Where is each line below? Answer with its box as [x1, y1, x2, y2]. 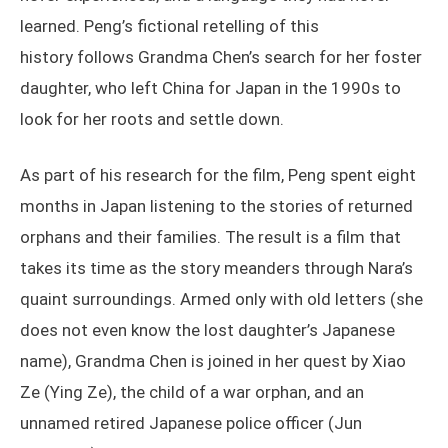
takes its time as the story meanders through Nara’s [20, 258, 413, 279]
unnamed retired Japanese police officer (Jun [20, 413, 362, 434]
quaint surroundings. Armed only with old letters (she [20, 289, 423, 310]
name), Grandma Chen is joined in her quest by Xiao [20, 351, 406, 372]
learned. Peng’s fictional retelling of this [20, 16, 319, 37]
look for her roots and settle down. [20, 109, 284, 130]
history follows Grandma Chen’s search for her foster [20, 47, 422, 68]
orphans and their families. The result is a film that [20, 227, 401, 248]
